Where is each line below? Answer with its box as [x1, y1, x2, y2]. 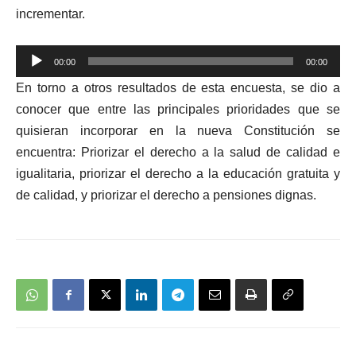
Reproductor [15, 46, 86, 62]
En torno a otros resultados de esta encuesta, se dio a [16, 80, 340, 95]
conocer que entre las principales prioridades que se [16, 102, 340, 116]
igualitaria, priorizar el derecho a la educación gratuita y [16, 166, 340, 180]
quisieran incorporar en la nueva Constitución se [16, 123, 340, 137]
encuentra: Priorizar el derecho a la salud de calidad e [16, 145, 340, 159]
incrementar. [16, 6, 85, 21]
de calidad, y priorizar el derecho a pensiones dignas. [16, 188, 316, 202]
